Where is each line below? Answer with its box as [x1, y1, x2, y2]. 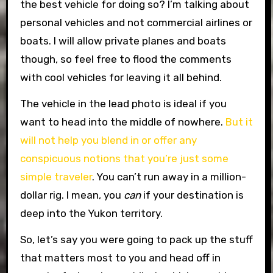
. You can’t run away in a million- [91, 170, 246, 183]
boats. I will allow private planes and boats [19, 34, 226, 47]
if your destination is [143, 188, 244, 201]
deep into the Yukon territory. [19, 207, 163, 219]
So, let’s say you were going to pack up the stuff [19, 233, 253, 246]
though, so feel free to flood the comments [19, 52, 232, 65]
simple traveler [19, 170, 92, 183]
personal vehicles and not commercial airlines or [19, 16, 252, 29]
